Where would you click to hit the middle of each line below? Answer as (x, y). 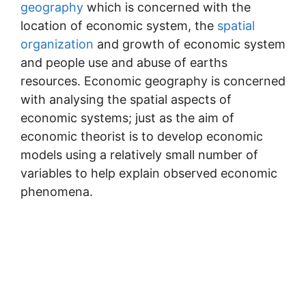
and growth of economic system (190, 44)
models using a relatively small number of (139, 154)
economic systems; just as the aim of (127, 117)
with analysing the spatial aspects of (126, 99)
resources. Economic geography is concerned (153, 81)
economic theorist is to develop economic (142, 136)
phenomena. (57, 191)
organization (57, 44)
